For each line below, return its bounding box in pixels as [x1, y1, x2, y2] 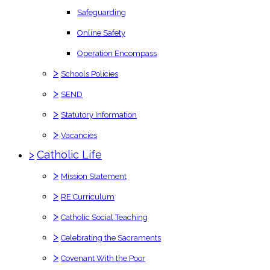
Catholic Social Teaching [61, 212, 148, 222]
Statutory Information [61, 110, 137, 119]
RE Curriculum [61, 192, 115, 201]
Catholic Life [37, 148, 102, 161]
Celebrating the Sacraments [61, 233, 161, 242]
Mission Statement [61, 171, 127, 181]
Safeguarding [77, 7, 126, 17]
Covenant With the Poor [61, 253, 145, 263]
